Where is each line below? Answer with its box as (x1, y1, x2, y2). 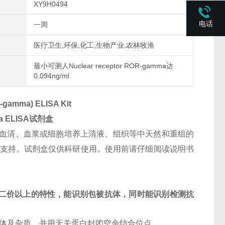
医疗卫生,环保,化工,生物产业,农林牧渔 (33, 41, 154, 49)
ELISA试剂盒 (3, 115, 53, 123)
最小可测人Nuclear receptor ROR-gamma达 (33, 62, 173, 70)
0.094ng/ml (33, 72, 69, 80)
